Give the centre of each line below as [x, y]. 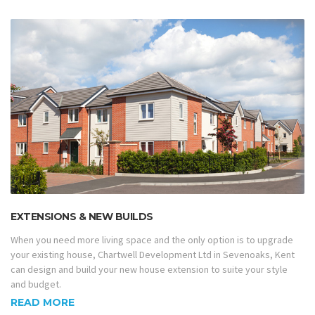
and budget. [36, 284]
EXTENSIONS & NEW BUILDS [82, 217]
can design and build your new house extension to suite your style [149, 270]
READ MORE [43, 302]
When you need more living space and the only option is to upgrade [152, 240]
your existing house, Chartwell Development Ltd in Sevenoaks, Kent [153, 255]
